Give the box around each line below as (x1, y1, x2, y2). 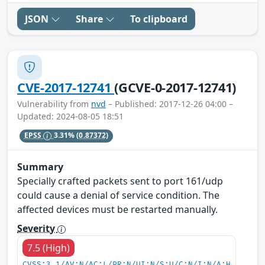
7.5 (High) (27, 241, 70, 255)
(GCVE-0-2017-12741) (114, 78, 237, 96)
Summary (17, 160, 63, 174)
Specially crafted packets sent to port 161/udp (17, 174, 223, 188)
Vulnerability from (17, 98, 91, 109)
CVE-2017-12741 (17, 78, 115, 96)
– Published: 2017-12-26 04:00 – (106, 98, 233, 109)
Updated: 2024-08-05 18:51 (17, 110, 124, 122)
